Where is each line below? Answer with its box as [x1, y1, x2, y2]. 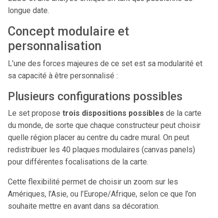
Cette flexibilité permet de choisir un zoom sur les [8, 177, 178, 186]
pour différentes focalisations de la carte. [8, 157, 148, 166]
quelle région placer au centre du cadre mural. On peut [8, 133, 189, 142]
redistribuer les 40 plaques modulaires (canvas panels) [8, 145, 195, 154]
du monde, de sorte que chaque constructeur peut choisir [8, 121, 200, 130]
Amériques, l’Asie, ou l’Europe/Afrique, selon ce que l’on [8, 189, 196, 199]
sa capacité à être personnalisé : [8, 71, 118, 80]
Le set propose [8, 109, 62, 118]
